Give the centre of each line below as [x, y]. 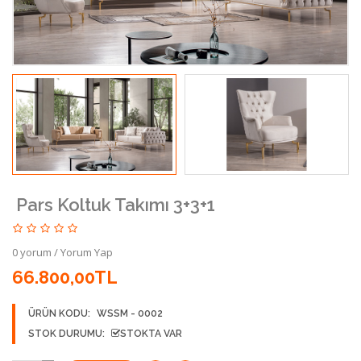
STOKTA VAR [151, 333]
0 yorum [32, 252]
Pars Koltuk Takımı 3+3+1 [116, 204]
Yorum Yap [87, 252]
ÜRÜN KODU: [60, 313]
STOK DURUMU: [66, 333]
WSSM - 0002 [130, 313]
